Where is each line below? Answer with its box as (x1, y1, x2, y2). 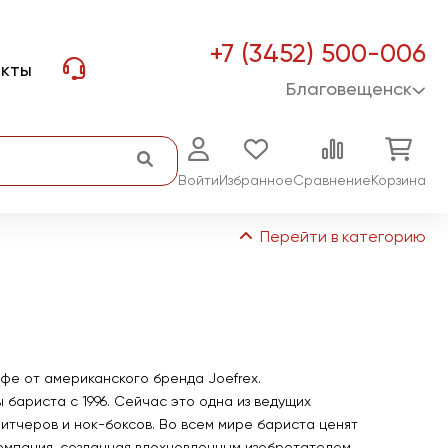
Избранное (219, 174, 293, 188)
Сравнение (293, 174, 371, 188)
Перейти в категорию (256, 230, 426, 246)
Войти (178, 174, 219, 188)
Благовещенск (286, 81, 412, 99)
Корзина (371, 174, 426, 188)
